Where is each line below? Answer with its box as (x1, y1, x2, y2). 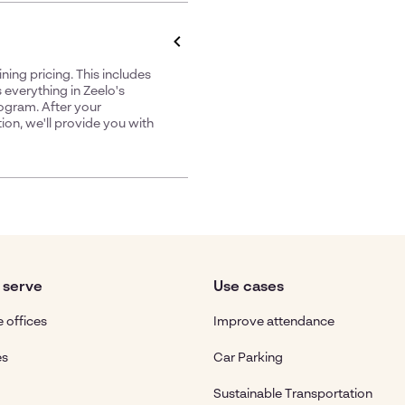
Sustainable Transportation (213, 388, 372, 400)
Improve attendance (213, 316, 334, 328)
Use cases (213, 280, 284, 295)
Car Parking (213, 352, 283, 364)
